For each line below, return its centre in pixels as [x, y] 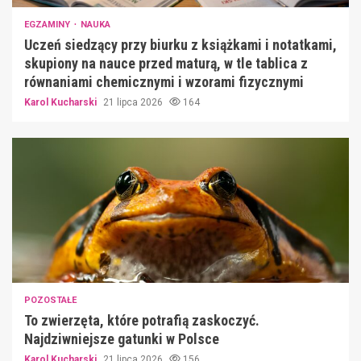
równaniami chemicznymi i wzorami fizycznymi [164, 82]
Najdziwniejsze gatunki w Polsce [122, 339]
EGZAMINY [48, 25]
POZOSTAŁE [50, 301]
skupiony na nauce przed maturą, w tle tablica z [166, 64]
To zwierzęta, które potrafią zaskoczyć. [142, 321]
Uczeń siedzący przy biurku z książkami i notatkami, [180, 45]
